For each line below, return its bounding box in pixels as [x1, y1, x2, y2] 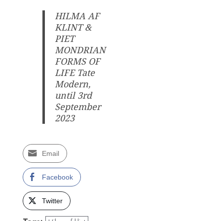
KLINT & [55, 21, 92, 34]
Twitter [42, 196, 63, 205]
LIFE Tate [55, 67, 95, 79]
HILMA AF [55, 10, 100, 22]
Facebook [42, 173, 73, 181]
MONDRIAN [55, 44, 106, 56]
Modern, [55, 78, 91, 90]
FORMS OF [55, 55, 101, 68]
